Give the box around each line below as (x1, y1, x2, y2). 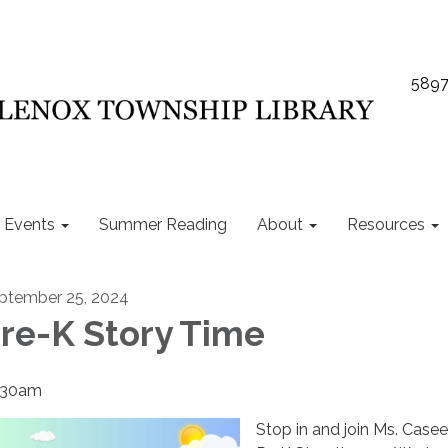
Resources (347, 215, 425, 234)
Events (4, 215, 55, 234)
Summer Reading (99, 215, 227, 234)
